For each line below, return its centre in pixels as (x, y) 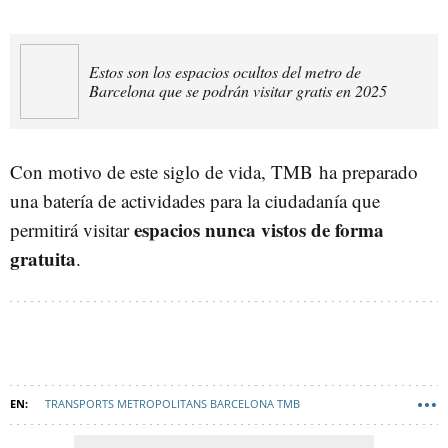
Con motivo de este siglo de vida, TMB (164, 171)
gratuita (43, 258)
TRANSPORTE (170, 438)
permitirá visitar (69, 229)
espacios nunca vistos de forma (256, 229)
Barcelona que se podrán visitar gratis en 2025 (238, 91)
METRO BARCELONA (69, 438)
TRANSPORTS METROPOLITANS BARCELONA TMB (172, 403)
